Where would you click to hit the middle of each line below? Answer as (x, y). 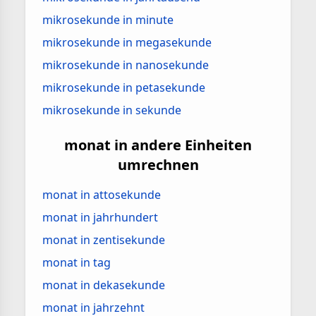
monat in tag (77, 262)
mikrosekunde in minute (108, 20)
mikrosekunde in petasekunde (124, 87)
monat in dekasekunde (104, 285)
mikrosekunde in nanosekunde (126, 65)
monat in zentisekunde (104, 240)
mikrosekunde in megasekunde (127, 42)
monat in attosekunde (102, 195)
